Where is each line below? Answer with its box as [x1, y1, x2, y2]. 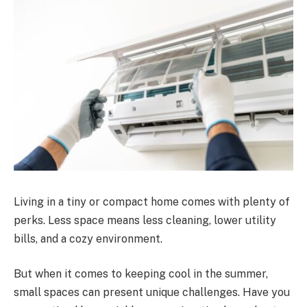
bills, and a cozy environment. [14, 232, 165, 245]
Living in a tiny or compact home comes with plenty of [14, 195, 290, 208]
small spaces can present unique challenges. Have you [14, 286, 290, 299]
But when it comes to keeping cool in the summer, [14, 267, 268, 281]
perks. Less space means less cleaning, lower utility [14, 213, 276, 227]
